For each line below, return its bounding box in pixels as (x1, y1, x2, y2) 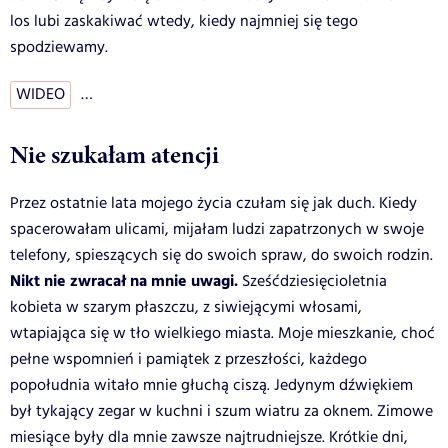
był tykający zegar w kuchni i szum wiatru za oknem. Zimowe (10, 399, 433, 423)
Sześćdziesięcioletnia (238, 269, 387, 293)
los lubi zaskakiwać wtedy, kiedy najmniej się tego (10, 9, 358, 33)
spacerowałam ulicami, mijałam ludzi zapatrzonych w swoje (10, 217, 424, 241)
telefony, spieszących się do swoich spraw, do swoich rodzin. (10, 243, 433, 267)
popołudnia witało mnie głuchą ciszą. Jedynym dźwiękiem (10, 373, 413, 397)
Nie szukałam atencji (10, 137, 219, 172)
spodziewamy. (10, 35, 108, 59)
